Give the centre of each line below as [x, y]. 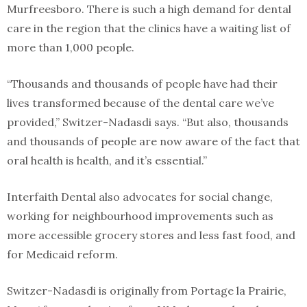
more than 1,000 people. [71, 48]
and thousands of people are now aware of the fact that [153, 142]
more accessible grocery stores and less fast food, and [151, 235]
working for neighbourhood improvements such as [140, 216]
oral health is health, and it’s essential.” [107, 161]
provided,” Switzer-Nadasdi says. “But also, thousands [148, 122]
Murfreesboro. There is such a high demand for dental [149, 9]
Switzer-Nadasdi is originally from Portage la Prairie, [147, 291]
